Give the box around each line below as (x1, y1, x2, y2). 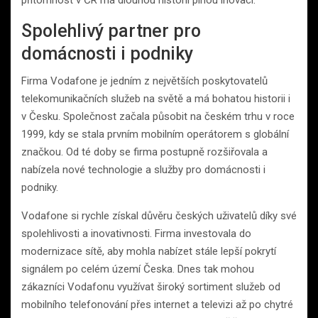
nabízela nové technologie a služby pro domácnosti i (21, 163, 265, 177)
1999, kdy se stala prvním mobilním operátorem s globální (21, 128, 289, 141)
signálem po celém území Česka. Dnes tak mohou (21, 263, 254, 276)
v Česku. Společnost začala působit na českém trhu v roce (21, 110, 295, 124)
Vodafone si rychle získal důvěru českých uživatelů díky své (21, 209, 297, 223)
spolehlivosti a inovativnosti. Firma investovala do (21, 227, 251, 241)
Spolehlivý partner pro (21, 21, 201, 42)
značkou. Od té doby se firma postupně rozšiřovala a (21, 146, 268, 159)
